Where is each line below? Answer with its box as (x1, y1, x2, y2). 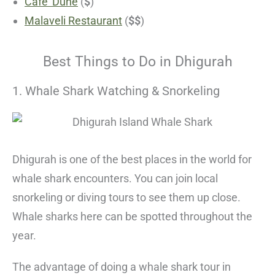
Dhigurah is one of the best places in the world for (12, 153, 252, 166)
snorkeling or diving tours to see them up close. (12, 191, 241, 204)
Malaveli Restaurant (25, 14, 122, 28)
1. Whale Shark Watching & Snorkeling (12, 83, 220, 99)
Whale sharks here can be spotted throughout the (12, 210, 252, 223)
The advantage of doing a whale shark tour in (12, 260, 231, 274)
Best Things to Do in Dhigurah (42, 53, 233, 71)
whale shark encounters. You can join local (12, 172, 218, 185)
